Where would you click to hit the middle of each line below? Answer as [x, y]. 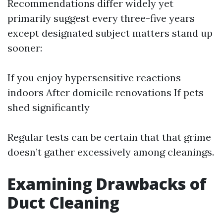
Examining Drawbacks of [107, 183]
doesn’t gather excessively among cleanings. [111, 152]
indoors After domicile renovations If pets [106, 92]
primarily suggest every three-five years [101, 18]
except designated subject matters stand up [110, 33]
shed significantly [49, 107]
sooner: [25, 48]
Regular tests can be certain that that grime [109, 137]
